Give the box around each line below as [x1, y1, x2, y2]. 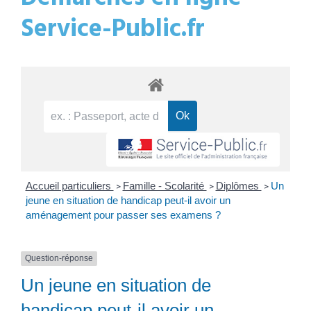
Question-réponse [25, 253, 93, 264]
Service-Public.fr [21, 10, 205, 51]
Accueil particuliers [25, 180, 114, 192]
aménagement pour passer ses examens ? [25, 209, 221, 221]
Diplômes [215, 180, 262, 192]
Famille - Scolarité [122, 180, 207, 192]
